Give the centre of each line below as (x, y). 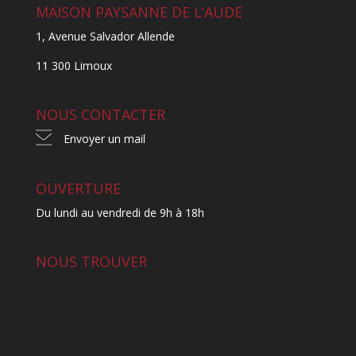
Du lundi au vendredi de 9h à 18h (120, 212)
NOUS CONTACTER (100, 115)
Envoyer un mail (104, 139)
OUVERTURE (78, 188)
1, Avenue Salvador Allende (105, 37)
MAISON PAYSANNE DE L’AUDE (139, 12)
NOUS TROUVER (91, 261)
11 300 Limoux (74, 66)
